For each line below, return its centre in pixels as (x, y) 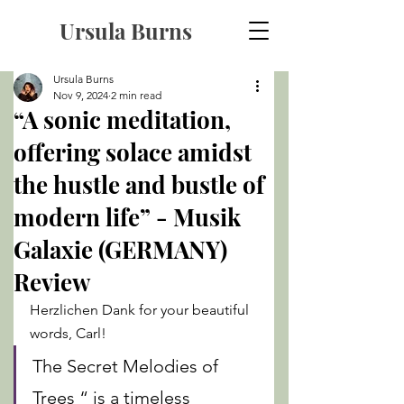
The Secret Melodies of (128, 366)
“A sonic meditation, (122, 119)
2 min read (136, 95)
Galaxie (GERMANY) (120, 249)
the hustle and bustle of (139, 184)
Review (52, 282)
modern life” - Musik (127, 217)
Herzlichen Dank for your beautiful (141, 310)
